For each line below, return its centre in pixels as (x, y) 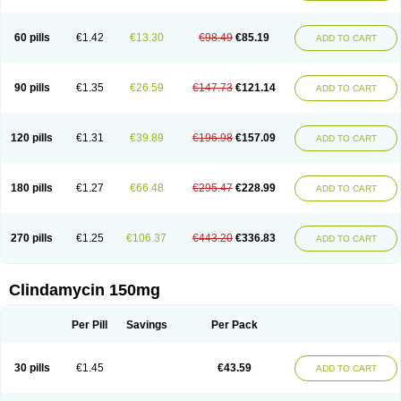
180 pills (32, 188)
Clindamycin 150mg (85, 290)
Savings (146, 325)
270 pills (32, 238)
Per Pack (234, 325)
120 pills (32, 138)
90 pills (32, 88)
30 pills (32, 368)
